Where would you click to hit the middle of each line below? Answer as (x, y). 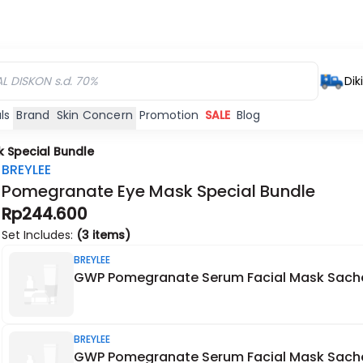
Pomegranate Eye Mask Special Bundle (159, 191)
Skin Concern (95, 115)
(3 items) (104, 235)
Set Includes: (39, 235)
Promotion (169, 115)
